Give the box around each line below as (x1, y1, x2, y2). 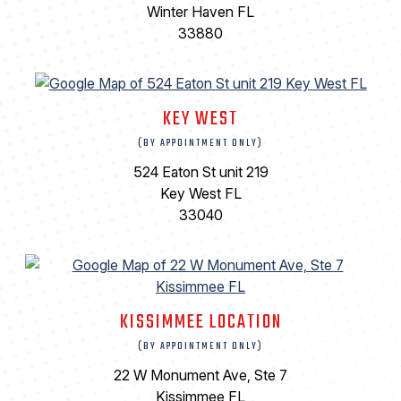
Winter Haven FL (147, 3, 254, 21)
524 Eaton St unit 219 (132, 163, 269, 182)
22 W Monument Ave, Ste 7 (114, 366, 287, 385)
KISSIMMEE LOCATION (119, 307, 282, 338)
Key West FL (159, 184, 242, 203)
